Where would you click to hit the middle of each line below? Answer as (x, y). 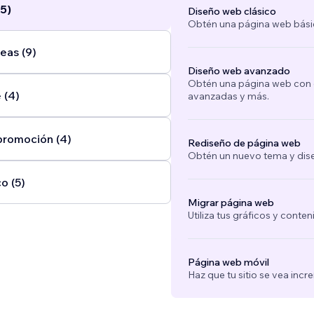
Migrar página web (231, 203)
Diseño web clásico (232, 12)
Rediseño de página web (244, 143)
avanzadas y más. (228, 96)
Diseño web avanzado (239, 71)
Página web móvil (228, 262)
